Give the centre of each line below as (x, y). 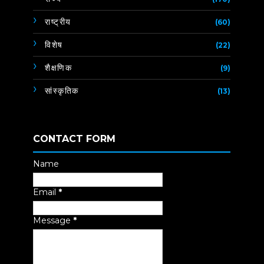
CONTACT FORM (75, 139)
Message (53, 221)
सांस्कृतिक (62, 91)
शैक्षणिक (59, 68)
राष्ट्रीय (58, 22)
